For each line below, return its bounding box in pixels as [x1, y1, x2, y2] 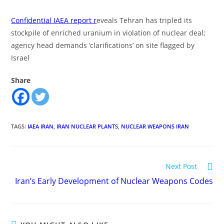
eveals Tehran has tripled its [96, 15, 192, 25]
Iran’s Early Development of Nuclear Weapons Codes [14, 175, 213, 186]
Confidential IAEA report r [11, 15, 97, 25]
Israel [11, 53, 30, 62]
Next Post [165, 161, 197, 171]
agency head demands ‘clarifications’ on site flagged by [11, 40, 195, 50]
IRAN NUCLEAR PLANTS [56, 122, 118, 130]
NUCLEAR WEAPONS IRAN [121, 122, 189, 130]
